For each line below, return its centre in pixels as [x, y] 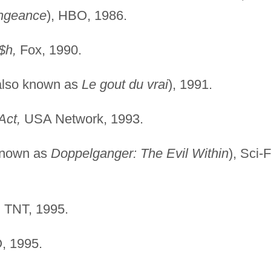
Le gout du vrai [125, 84]
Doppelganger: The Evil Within [139, 153]
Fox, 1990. [49, 50]
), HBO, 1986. [87, 15]
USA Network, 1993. [82, 119]
